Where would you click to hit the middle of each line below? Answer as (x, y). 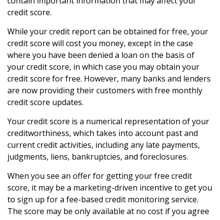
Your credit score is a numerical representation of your (108, 121)
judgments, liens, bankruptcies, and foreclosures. (98, 157)
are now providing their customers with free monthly (105, 90)
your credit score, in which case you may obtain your (103, 67)
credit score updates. (45, 102)
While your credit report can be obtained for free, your (108, 31)
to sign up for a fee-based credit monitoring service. (103, 199)
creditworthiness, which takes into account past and (103, 133)
